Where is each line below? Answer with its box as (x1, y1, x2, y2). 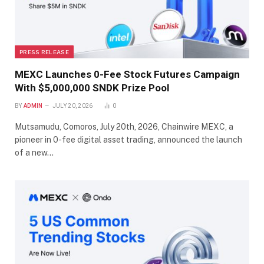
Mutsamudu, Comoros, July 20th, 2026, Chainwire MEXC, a (15, 122, 233, 132)
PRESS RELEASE (19, 48, 69, 56)
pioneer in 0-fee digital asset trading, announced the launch (15, 135, 242, 145)
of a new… (15, 148, 54, 158)
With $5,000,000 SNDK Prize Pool (15, 82, 169, 94)
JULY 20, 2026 (52, 103, 93, 110)
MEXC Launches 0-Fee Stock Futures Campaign (15, 68, 240, 81)
